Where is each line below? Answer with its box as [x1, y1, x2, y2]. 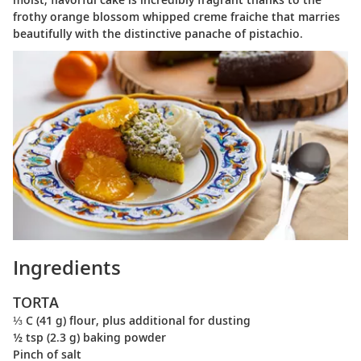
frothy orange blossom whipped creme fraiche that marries [13, 9, 340, 24]
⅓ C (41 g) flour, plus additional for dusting [13, 312, 251, 328]
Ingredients [13, 253, 121, 280]
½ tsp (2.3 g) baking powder [13, 329, 166, 345]
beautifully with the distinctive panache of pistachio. [13, 26, 303, 41]
